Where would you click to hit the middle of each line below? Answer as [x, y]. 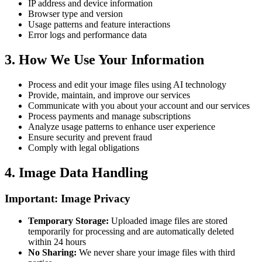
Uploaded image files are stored [169, 221]
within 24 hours [57, 242]
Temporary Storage [67, 221]
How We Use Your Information [111, 60]
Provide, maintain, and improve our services [109, 95]
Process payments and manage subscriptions [109, 116]
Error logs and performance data [87, 35]
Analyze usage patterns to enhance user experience [122, 126]
